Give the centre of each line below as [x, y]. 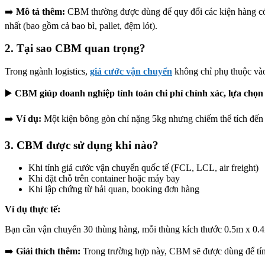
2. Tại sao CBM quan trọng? [75, 49]
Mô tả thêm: [41, 11]
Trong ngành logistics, [47, 71]
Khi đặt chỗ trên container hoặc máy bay [104, 179]
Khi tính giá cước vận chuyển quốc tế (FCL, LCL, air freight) [143, 168]
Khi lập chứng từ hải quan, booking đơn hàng [114, 189]
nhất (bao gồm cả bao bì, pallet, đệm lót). [81, 25]
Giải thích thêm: [48, 251]
